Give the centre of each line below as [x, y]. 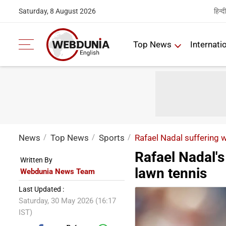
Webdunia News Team [58, 172]
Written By [36, 160]
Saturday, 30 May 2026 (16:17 [67, 201]
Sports [112, 138]
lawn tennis [171, 173]
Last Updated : [41, 189]
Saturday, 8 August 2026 [57, 11]
